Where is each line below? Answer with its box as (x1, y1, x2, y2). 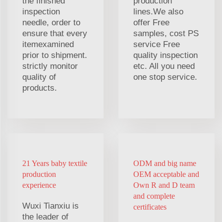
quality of (22, 72, 56, 82)
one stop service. (133, 72, 197, 82)
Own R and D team (133, 180, 195, 189)
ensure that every (22, 28, 87, 38)
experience (22, 180, 56, 189)
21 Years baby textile (22, 159, 87, 167)
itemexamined (22, 39, 74, 49)
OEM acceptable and (133, 169, 199, 178)
